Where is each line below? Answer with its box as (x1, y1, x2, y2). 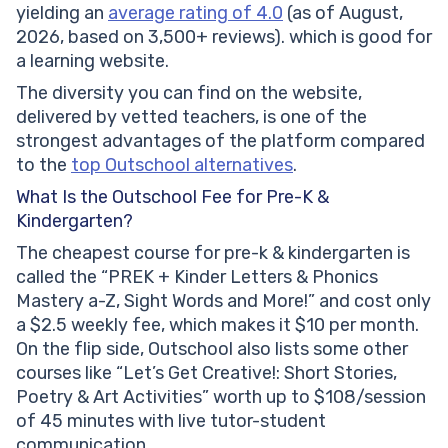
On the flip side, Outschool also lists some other (16, 337, 408, 360)
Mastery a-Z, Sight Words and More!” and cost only (16, 289, 431, 312)
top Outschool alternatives (71, 153, 293, 176)
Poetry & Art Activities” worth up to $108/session (16, 385, 426, 408)
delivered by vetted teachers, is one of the (16, 105, 367, 128)
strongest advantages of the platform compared (16, 129, 425, 152)
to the (16, 153, 71, 176)
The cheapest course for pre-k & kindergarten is (16, 241, 410, 264)
